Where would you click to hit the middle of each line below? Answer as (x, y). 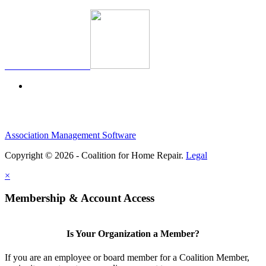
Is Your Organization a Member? (133, 234)
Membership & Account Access (80, 198)
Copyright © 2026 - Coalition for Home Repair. (95, 155)
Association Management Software (70, 135)
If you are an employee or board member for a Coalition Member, (127, 257)
